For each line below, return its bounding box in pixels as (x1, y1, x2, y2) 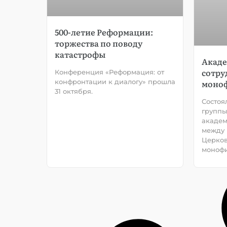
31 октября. (55, 87, 93, 95)
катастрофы (55, 48, 105, 60)
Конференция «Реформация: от (55, 67, 164, 76)
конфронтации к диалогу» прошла (55, 77, 175, 86)
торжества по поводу (55, 36, 142, 49)
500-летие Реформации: (55, 25, 153, 38)
